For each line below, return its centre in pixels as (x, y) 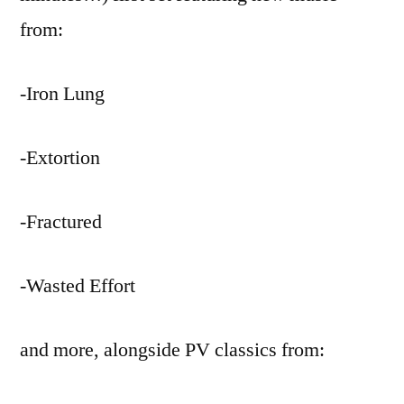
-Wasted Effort (78, 286)
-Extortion (60, 158)
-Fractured (61, 222)
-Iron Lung (62, 94)
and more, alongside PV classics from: (172, 350)
